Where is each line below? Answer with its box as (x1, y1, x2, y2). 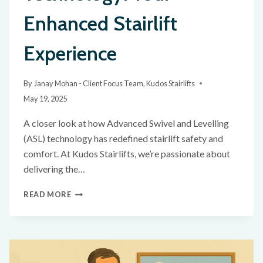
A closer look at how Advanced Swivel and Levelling (23, 117, 229, 129)
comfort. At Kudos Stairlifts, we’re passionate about (23, 148, 230, 160)
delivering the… (23, 163, 85, 175)
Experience (23, 41, 117, 66)
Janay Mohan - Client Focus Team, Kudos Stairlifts (34, 79, 195, 89)
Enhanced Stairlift (23, 11, 177, 36)
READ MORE (23, 190, 72, 200)
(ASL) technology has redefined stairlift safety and (23, 133, 223, 144)
